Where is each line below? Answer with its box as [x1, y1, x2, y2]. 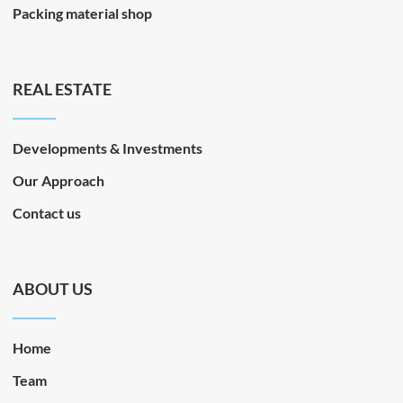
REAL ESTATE [13, 79, 112, 99]
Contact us [13, 204, 81, 221]
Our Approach [13, 172, 104, 189]
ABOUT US [13, 279, 93, 299]
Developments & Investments [13, 139, 202, 157]
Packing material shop [13, 4, 152, 22]
